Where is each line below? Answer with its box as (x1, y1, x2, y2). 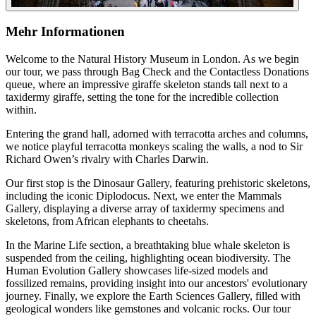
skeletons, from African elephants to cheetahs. (6, 215, 209, 228)
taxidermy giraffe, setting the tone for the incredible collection (6, 91, 279, 104)
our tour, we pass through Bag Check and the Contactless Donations (6, 66, 309, 78)
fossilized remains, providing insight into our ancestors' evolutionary (6, 277, 308, 290)
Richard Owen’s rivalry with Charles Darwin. (6, 153, 209, 166)
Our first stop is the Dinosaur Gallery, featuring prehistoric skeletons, (6, 177, 310, 190)
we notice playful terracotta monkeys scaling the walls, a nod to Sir (6, 140, 303, 153)
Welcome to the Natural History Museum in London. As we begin (6, 53, 299, 66)
